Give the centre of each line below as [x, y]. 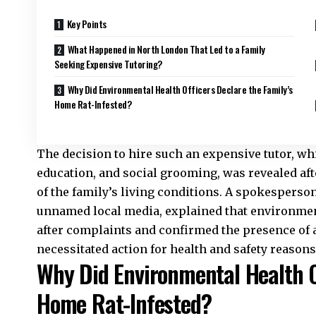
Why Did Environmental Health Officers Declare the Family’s [180, 90]
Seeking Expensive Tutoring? [108, 64]
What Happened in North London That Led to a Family [166, 49]
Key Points [86, 24]
